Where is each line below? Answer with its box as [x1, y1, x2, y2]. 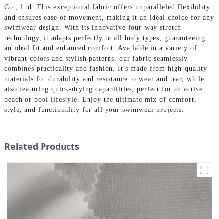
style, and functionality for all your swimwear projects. [4, 106, 184, 113]
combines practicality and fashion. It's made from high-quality [4, 65, 207, 72]
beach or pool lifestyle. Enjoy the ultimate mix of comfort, [4, 95, 197, 103]
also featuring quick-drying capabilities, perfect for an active [4, 85, 203, 93]
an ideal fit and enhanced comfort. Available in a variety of [4, 44, 197, 52]
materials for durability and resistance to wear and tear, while [4, 75, 204, 83]
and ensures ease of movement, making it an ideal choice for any [4, 13, 214, 21]
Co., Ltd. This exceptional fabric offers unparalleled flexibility [4, 3, 210, 11]
